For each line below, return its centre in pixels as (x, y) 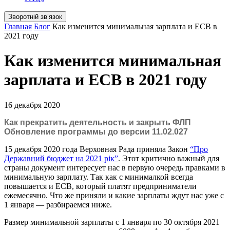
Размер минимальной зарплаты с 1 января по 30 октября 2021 (112, 222)
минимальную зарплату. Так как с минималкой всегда (99, 177)
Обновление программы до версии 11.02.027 (96, 131)
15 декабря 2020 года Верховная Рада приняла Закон (97, 149)
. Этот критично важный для (169, 158)
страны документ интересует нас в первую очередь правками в (115, 167)
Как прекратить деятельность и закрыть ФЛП (98, 122)
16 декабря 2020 (32, 105)
